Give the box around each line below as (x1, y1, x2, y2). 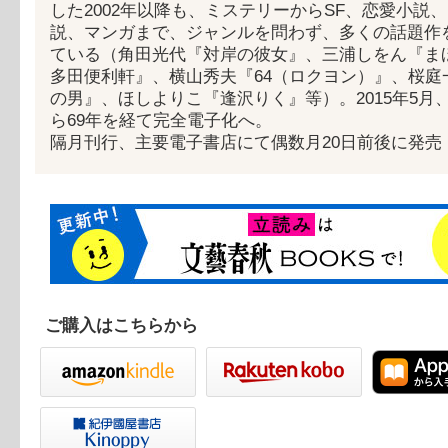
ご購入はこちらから (45, 316, 198, 335)
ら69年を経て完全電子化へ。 (50, 111, 272, 130)
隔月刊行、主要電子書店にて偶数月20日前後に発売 (50, 133, 442, 152)
